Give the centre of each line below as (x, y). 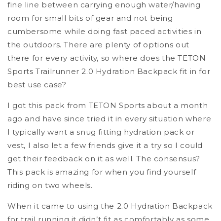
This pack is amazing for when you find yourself (102, 172)
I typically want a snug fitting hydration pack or (101, 132)
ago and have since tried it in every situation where (110, 119)
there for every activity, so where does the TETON (107, 58)
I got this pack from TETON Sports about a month (108, 106)
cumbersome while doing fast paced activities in (105, 32)
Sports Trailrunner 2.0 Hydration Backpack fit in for (109, 72)
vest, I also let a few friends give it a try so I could (105, 146)
